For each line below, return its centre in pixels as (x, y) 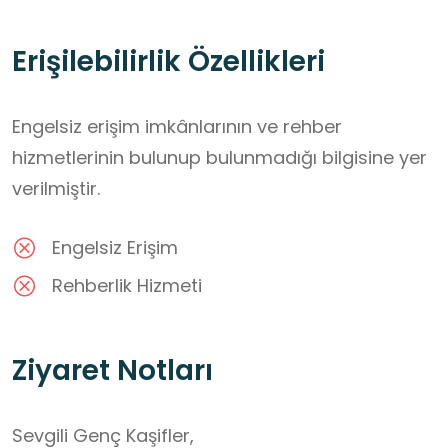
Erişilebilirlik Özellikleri (168, 62)
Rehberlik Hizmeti (127, 286)
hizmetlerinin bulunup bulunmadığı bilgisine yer (219, 158)
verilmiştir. (56, 189)
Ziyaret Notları (112, 371)
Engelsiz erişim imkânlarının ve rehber (177, 127)
